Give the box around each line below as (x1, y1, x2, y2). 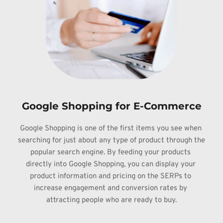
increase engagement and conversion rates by (34, 184, 187, 194)
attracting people (46, 196, 106, 206)
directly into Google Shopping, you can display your (25, 160, 196, 170)
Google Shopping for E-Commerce (21, 100, 202, 112)
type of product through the (112, 136, 205, 146)
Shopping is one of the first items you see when (44, 124, 202, 134)
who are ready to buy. (106, 196, 177, 206)
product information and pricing (30, 172, 137, 182)
